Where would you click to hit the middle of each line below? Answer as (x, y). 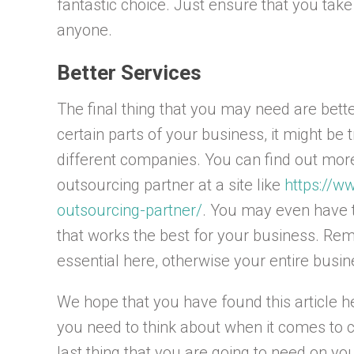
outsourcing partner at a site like (171, 185)
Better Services (129, 72)
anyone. (85, 30)
